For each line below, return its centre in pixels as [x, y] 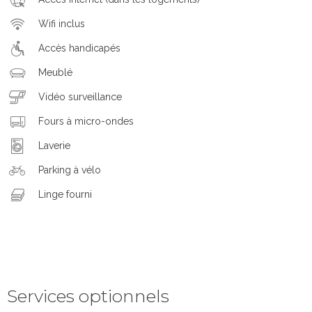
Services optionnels [88, 296]
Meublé [55, 73]
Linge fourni [65, 195]
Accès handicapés [79, 48]
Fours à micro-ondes [86, 122]
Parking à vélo [70, 170]
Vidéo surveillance [80, 97]
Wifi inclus [62, 24]
